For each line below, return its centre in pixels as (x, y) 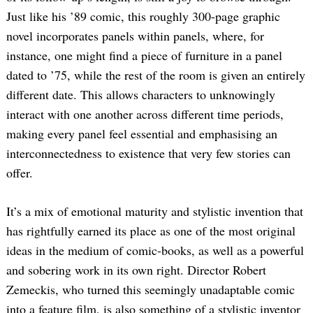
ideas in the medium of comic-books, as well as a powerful (155, 250)
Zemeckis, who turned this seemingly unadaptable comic (151, 289)
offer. (20, 172)
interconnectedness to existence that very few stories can (148, 153)
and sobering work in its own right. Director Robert (136, 269)
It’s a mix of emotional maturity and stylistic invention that (155, 211)
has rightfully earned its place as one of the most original (151, 230)
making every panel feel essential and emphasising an (142, 133)
